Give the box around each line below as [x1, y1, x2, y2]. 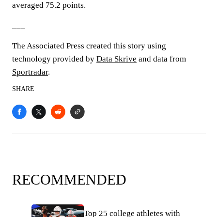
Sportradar [12, 67, 48, 77]
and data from [137, 54, 186, 63]
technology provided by [12, 54, 96, 63]
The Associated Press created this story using [12, 41, 166, 50]
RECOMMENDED [12, 171, 126, 187]
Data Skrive [96, 54, 137, 63]
